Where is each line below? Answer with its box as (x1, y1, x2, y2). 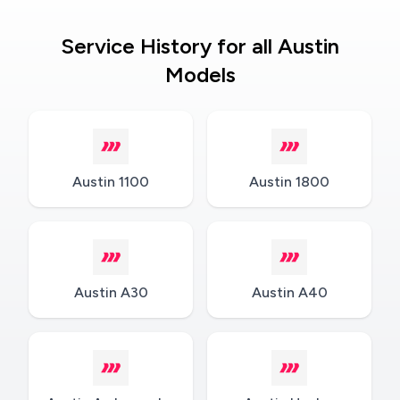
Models (164, 62, 236, 88)
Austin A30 (73, 284, 148, 302)
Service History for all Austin (61, 33, 339, 60)
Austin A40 (251, 284, 328, 302)
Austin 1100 (72, 173, 149, 191)
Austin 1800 (249, 173, 329, 191)
